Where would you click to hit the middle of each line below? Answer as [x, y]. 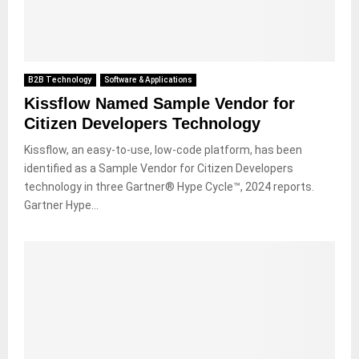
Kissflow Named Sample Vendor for [159, 103]
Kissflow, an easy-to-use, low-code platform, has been [163, 149]
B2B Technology [60, 79]
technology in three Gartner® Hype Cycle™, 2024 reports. [169, 186]
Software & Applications [148, 79]
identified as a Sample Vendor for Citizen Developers [159, 168]
